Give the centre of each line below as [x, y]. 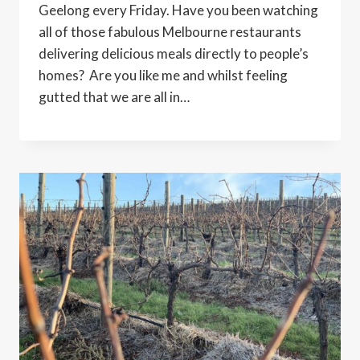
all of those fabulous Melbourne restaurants [170, 32]
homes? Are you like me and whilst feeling [163, 76]
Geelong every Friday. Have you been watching [178, 10]
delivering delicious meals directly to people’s [174, 54]
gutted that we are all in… [114, 97]
